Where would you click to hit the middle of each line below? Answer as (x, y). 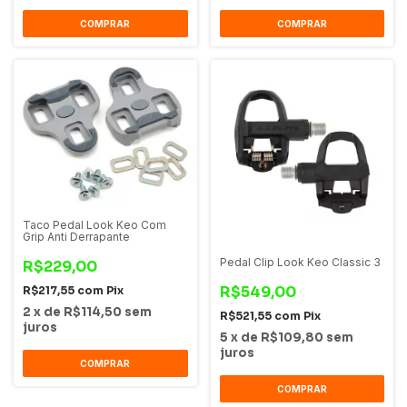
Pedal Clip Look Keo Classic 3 (300, 262)
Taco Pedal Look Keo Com (94, 225)
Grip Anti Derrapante (76, 237)
